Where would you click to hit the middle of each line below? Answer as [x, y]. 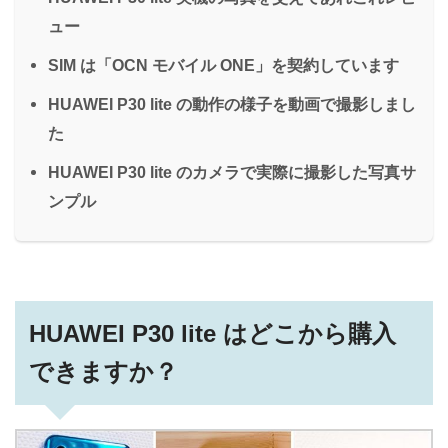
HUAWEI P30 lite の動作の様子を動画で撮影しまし [232, 103]
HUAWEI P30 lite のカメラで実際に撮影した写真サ [232, 171]
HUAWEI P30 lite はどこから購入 [213, 333]
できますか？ [104, 371]
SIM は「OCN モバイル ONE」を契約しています [223, 64]
